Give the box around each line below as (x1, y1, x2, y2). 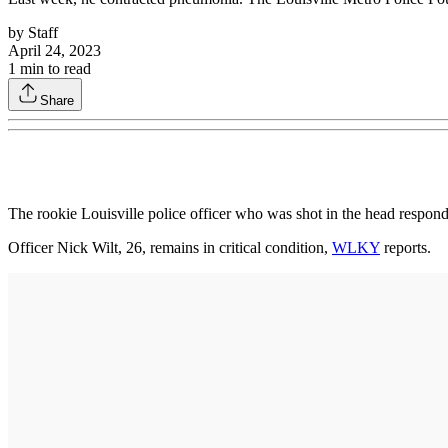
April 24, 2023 (8, 41, 101, 59)
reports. (380, 238, 431, 256)
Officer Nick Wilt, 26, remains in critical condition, (8, 238, 332, 256)
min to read (16, 59, 91, 77)
